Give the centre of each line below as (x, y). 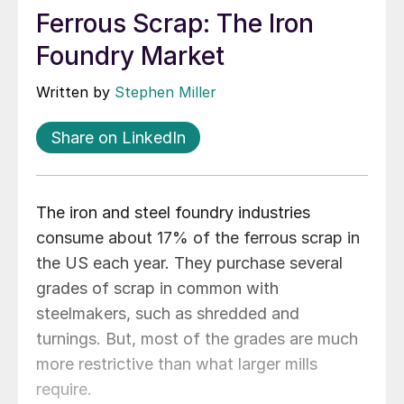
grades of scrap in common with (157, 289)
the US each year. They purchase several (189, 263)
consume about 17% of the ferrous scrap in (198, 238)
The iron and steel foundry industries (173, 213)
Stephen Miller (165, 92)
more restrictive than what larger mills (177, 364)
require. (66, 390)
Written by (75, 92)
